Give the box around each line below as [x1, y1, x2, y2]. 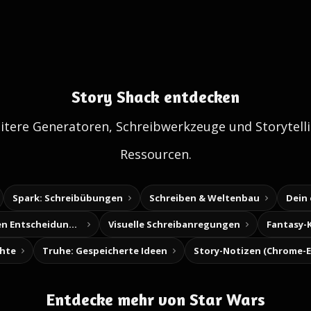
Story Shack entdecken [72, 87, 239, 107]
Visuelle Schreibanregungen [108, 218, 240, 230]
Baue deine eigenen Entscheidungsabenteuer [69, 218, 77, 230]
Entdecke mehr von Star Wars [46, 289, 265, 310]
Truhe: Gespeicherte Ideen [42, 244, 167, 257]
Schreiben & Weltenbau [149, 192, 260, 204]
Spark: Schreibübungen [12, 192, 123, 204]
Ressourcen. [119, 146, 192, 162]
